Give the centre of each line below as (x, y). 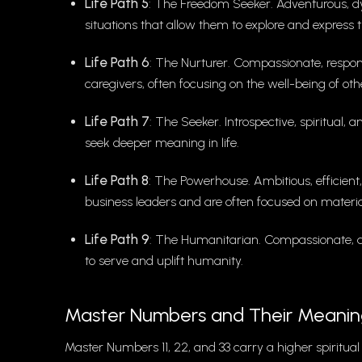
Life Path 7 (117, 122)
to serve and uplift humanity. (164, 261)
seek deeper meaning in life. (162, 143)
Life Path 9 (117, 240)
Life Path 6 (117, 63)
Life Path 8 (117, 181)
